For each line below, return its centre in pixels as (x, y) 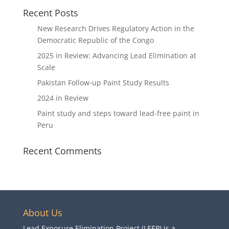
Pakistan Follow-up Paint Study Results (103, 83)
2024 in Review (63, 98)
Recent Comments (62, 151)
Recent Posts (50, 13)
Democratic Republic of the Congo (95, 40)
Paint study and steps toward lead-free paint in (118, 113)
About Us (42, 213)
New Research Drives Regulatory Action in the (116, 28)
